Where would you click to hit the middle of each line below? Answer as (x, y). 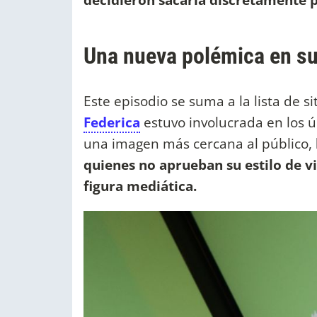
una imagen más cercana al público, (200, 144)
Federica (112, 122)
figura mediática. (140, 186)
